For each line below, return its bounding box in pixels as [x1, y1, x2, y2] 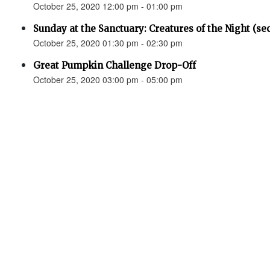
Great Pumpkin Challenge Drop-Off [33, 60, 196, 71]
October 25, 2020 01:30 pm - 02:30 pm [33, 37, 183, 49]
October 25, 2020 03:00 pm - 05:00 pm [33, 74, 183, 86]
